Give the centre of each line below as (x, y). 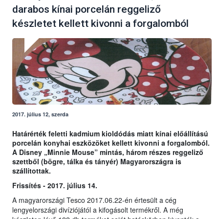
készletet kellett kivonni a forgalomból (100, 24)
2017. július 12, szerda (40, 114)
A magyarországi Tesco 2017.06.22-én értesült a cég (94, 200)
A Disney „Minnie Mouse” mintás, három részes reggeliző (108, 152)
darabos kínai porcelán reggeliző (87, 10)
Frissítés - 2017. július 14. (55, 186)
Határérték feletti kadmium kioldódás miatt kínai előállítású (110, 134)
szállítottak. (32, 171)
